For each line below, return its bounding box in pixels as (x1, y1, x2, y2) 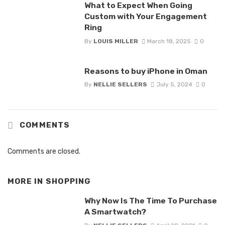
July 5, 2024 (156, 81, 192, 88)
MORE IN (8, 176, 46, 186)
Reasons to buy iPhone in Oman (84, 66, 207, 76)
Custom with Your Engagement (84, 12, 207, 22)
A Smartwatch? (84, 207, 146, 217)
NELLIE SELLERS (93, 81, 147, 88)
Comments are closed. (8, 147, 80, 156)
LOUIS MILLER (93, 37, 138, 45)
